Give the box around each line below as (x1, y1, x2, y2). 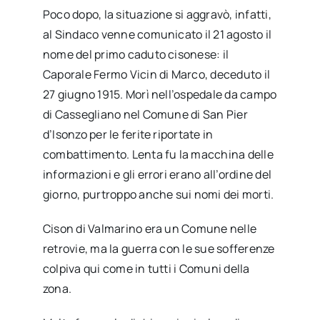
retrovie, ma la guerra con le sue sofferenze (42, 240, 275, 256)
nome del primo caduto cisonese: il (42, 46, 229, 62)
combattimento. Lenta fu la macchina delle (42, 146, 274, 162)
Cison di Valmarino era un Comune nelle (42, 220, 257, 236)
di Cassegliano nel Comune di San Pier (42, 106, 248, 122)
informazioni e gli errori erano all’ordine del (42, 166, 272, 182)
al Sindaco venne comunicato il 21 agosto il (42, 26, 272, 42)
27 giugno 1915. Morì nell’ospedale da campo (42, 86, 277, 102)
